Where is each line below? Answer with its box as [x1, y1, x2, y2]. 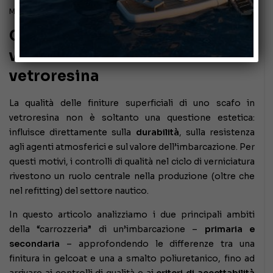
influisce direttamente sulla [9, 126, 136, 138]
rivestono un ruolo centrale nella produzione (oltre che [9, 170, 255, 182]
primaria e [204, 223, 255, 235]
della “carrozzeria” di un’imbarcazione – [9, 223, 205, 235]
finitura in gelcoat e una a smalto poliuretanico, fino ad [9, 252, 255, 264]
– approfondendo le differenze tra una [60, 238, 255, 249]
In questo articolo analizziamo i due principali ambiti [9, 208, 255, 220]
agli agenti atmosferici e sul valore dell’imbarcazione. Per [9, 141, 255, 152]
